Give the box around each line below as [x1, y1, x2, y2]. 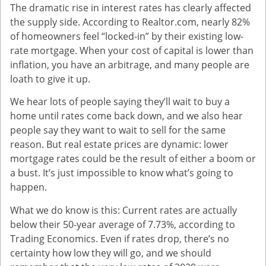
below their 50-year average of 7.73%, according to [10, 217, 235, 231]
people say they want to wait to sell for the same [10, 123, 226, 137]
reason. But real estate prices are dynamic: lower [10, 138, 229, 151]
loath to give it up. [10, 72, 90, 86]
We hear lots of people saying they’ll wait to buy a [10, 95, 230, 109]
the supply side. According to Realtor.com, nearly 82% [10, 15, 250, 29]
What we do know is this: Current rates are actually [10, 203, 237, 217]
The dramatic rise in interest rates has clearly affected [10, 1, 251, 15]
